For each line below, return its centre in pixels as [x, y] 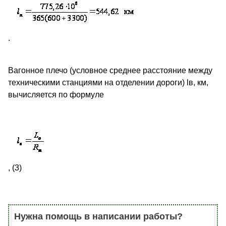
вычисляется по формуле [56, 95]
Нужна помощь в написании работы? [98, 217]
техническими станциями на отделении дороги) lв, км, [108, 83]
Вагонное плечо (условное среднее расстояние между [110, 71]
